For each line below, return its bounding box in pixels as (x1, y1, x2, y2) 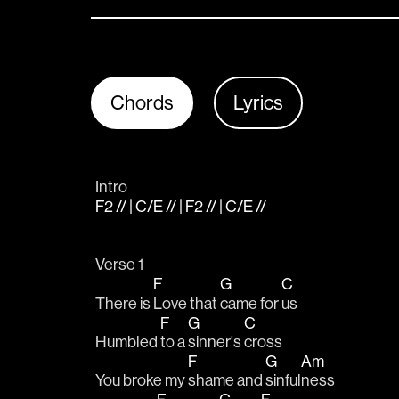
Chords (110, 92, 174, 114)
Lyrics (233, 92, 283, 114)
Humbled (95, 332, 160, 351)
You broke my (95, 371, 188, 390)
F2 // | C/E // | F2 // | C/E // (95, 198, 269, 216)
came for (220, 294, 281, 313)
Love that (153, 294, 220, 313)
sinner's (188, 332, 244, 351)
